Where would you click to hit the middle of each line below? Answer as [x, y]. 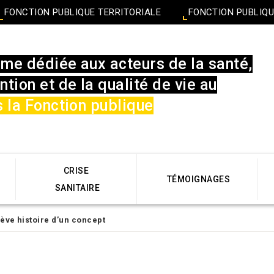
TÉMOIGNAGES [198, 179]
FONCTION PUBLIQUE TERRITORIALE [83, 12]
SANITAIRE [77, 188]
